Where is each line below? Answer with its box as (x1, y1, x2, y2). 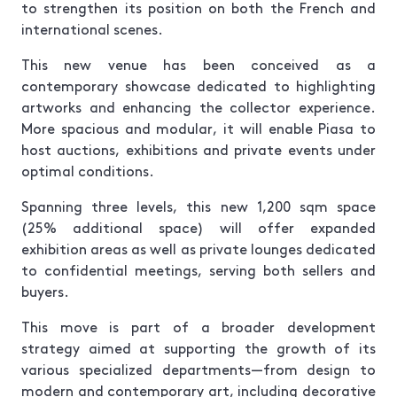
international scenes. (21, 19, 163, 38)
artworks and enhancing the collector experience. (21, 97, 376, 116)
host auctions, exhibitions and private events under (21, 139, 376, 159)
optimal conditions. (21, 160, 154, 180)
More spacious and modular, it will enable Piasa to (21, 118, 376, 137)
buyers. (21, 281, 69, 300)
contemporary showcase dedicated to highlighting (21, 75, 376, 95)
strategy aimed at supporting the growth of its (21, 338, 376, 357)
